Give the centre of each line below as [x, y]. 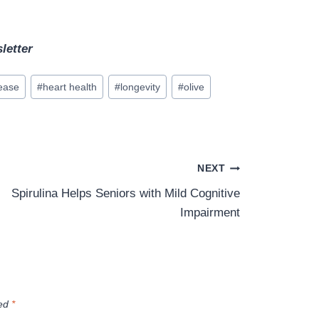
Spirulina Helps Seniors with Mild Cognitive [125, 193]
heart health [69, 87]
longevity [140, 87]
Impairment [210, 212]
